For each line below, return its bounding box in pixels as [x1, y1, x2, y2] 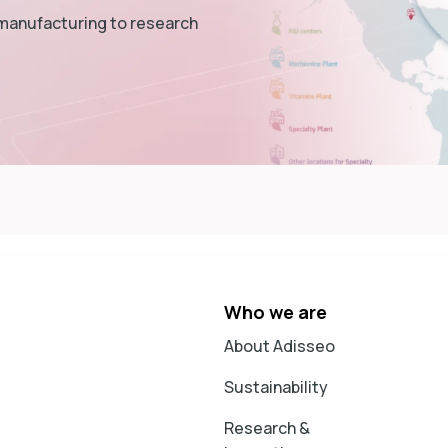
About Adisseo [224, 334, 335, 357]
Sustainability [224, 375, 328, 398]
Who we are [224, 299, 327, 324]
